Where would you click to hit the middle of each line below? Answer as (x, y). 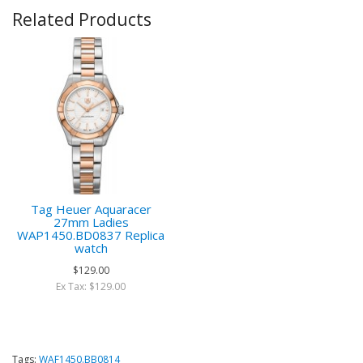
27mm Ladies (91, 222)
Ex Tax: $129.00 (91, 286)
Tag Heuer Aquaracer (91, 209)
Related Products (82, 19)
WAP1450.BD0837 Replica (91, 235)
